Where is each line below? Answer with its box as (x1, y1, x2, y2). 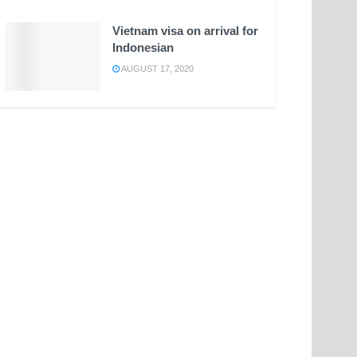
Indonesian (112, 41, 174, 55)
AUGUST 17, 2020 (120, 64, 194, 74)
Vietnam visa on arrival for (112, 24, 258, 38)
